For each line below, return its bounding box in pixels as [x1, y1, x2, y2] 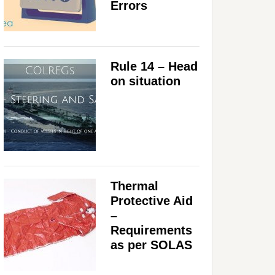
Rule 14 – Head [110, 59, 198, 73]
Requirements [110, 223, 192, 237]
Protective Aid [110, 193, 193, 207]
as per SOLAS [110, 238, 192, 252]
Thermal [110, 179, 158, 193]
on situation [110, 74, 180, 88]
